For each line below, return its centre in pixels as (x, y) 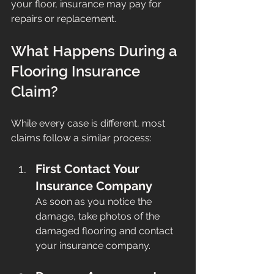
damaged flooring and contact (106, 231)
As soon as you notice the (95, 202)
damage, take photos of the (99, 217)
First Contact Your (89, 169)
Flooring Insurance (77, 72)
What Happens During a (96, 51)
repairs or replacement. (64, 19)
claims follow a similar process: (81, 138)
